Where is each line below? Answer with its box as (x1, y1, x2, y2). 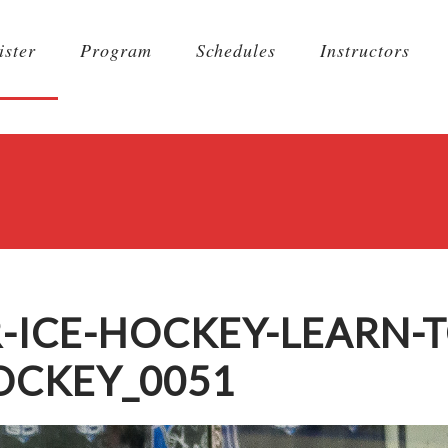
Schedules (196, 38, 276, 62)
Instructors (320, 38, 410, 62)
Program (80, 38, 152, 62)
